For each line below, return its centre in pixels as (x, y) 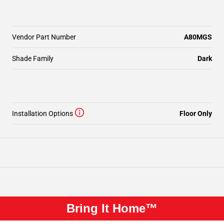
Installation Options (42, 113)
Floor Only (196, 113)
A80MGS (198, 37)
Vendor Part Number (44, 37)
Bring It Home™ (112, 208)
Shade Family (33, 58)
